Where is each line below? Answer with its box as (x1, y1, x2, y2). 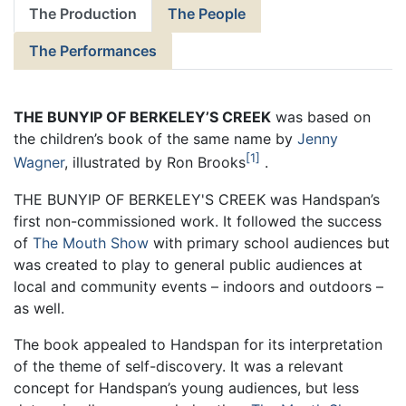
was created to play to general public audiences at (14, 255, 362, 274)
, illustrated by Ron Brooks (64, 153, 246, 172)
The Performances (29, 42, 157, 61)
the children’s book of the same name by (14, 130, 297, 149)
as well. (14, 298, 64, 317)
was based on (271, 108, 371, 127)
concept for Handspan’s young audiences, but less (14, 378, 359, 397)
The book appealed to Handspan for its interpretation (14, 334, 382, 353)
